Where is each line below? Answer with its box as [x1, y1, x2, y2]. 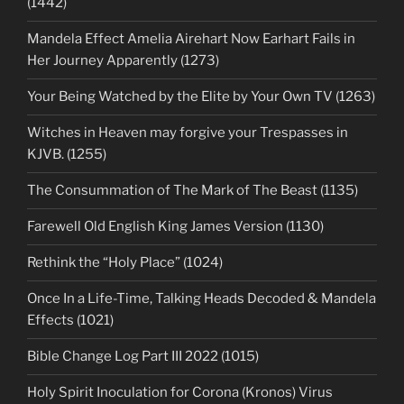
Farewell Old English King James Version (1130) [27, 218, 324, 235]
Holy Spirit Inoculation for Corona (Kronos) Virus [27, 384, 333, 401]
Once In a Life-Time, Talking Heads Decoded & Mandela [27, 290, 376, 308]
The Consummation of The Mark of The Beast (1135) [27, 182, 358, 199]
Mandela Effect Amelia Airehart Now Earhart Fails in [27, 31, 355, 48]
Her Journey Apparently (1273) [27, 52, 219, 69]
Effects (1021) [27, 312, 114, 329]
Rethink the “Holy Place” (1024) [27, 254, 223, 271]
